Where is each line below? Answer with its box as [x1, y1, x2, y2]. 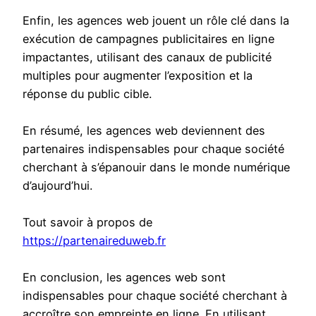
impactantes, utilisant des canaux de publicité [23, 50, 272, 65]
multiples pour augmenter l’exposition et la [23, 68, 253, 83]
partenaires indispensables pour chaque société [23, 142, 284, 157]
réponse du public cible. [23, 87, 152, 102]
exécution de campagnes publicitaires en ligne [23, 32, 274, 47]
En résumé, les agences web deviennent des [23, 123, 265, 138]
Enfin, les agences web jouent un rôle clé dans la [23, 13, 289, 28]
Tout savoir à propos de [23, 215, 152, 230]
